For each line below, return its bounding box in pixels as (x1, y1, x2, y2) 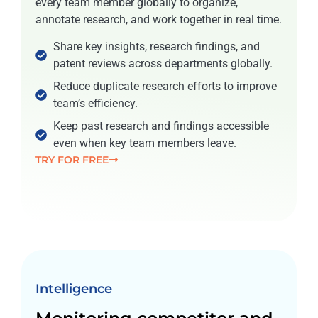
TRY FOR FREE (35, 153, 109, 166)
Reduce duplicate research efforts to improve (53, 79, 277, 94)
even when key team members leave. (53, 136, 236, 150)
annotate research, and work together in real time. (35, 12, 282, 26)
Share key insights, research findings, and (53, 40, 260, 54)
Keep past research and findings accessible (53, 119, 269, 133)
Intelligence (35, 281, 112, 297)
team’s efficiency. (53, 97, 138, 111)
